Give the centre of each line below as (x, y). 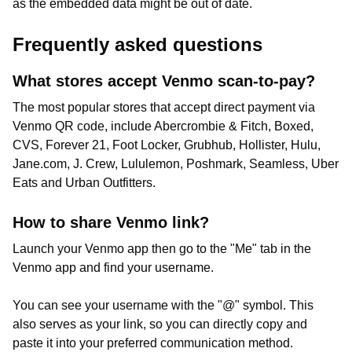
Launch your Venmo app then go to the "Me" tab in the (162, 249)
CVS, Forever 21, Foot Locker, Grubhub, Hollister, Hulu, (167, 145)
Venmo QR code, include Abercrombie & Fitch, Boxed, (163, 126)
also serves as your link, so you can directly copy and (160, 324)
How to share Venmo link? (111, 222)
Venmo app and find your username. (113, 268)
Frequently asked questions (137, 44)
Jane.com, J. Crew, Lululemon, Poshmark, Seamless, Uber (176, 164)
